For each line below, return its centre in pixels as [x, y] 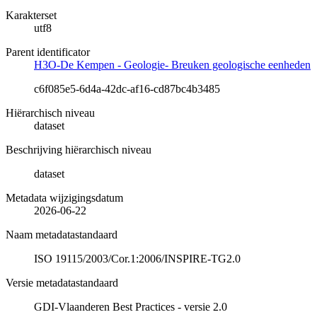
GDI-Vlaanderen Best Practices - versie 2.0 [131, 306]
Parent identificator [48, 52]
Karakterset [31, 15]
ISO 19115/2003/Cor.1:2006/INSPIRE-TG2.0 [137, 258]
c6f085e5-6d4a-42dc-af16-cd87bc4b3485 [127, 88]
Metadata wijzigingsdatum [64, 197]
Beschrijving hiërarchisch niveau [79, 149]
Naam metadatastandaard [62, 234]
